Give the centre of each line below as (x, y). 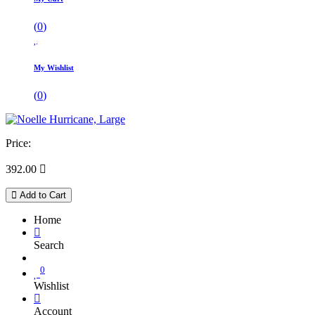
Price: (18, 143)
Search (49, 245)
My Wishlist (54, 67)
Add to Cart (41, 195)
